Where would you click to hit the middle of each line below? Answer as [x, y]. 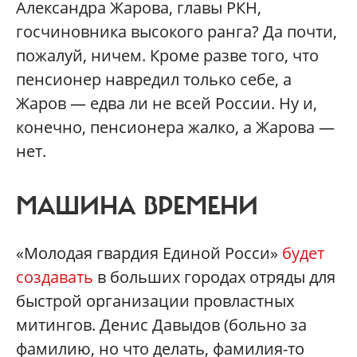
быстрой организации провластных [155, 301]
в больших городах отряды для [214, 277]
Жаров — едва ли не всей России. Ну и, [167, 104]
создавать [55, 277]
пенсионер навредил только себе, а [154, 80]
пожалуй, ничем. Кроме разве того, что [167, 56]
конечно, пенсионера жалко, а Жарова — [175, 127]
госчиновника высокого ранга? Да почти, [177, 32]
